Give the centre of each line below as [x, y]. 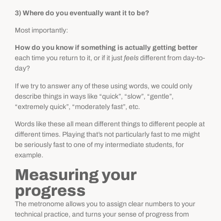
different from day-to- [172, 58]
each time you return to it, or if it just [69, 58]
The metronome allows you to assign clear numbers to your [105, 204]
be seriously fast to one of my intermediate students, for [99, 145]
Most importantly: [41, 30]
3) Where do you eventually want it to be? [82, 13]
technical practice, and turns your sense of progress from [102, 215]
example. [29, 155]
